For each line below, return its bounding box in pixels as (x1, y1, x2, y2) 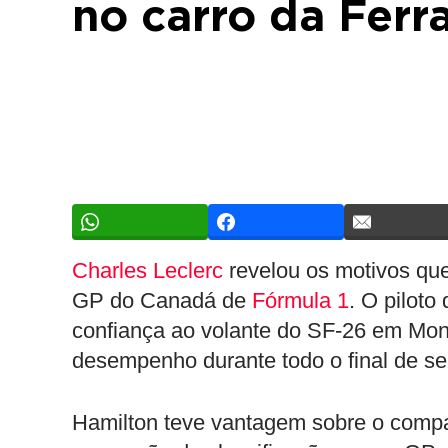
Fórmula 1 (252, 288, 349, 313)
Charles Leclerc (72, 258, 223, 283)
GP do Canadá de (72, 288, 252, 313)
